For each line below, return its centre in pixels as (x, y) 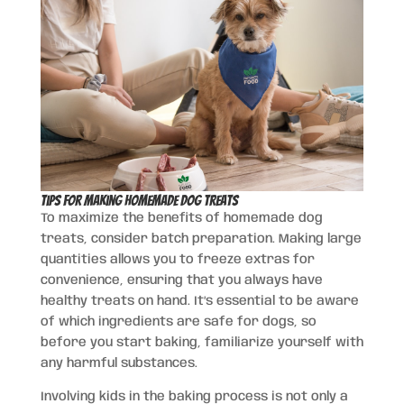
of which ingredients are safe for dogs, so (178, 322)
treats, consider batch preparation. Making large (201, 239)
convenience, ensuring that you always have (181, 280)
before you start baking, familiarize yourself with (202, 343)
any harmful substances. (119, 363)
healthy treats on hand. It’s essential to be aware (199, 301)
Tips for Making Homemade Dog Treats (139, 201)
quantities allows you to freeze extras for (177, 260)
